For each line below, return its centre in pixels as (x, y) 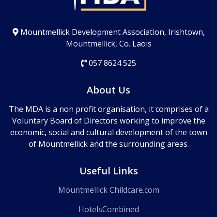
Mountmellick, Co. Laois (108, 44)
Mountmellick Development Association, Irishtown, (111, 32)
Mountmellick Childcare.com (108, 190)
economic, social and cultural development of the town (108, 132)
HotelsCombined (108, 209)
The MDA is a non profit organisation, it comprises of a (108, 109)
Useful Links (108, 171)
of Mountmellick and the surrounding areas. (108, 144)
